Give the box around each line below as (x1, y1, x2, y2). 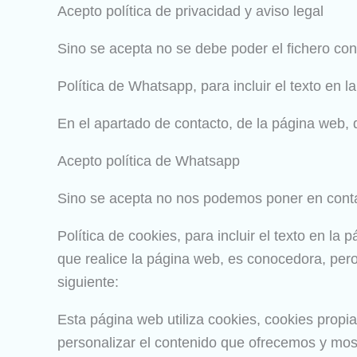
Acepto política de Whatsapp (57, 153, 240, 169)
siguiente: (57, 274, 119, 290)
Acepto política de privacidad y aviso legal (57, 3, 324, 19)
